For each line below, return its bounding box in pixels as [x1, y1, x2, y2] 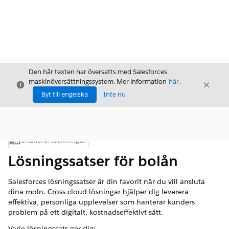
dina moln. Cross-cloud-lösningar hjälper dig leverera [8, 187, 189, 196]
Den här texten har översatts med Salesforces [29, 67, 167, 76]
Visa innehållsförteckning [48, 138, 124, 147]
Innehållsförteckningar [9, 135, 86, 145]
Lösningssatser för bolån [8, 152, 178, 170]
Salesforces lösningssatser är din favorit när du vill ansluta [8, 177, 205, 186]
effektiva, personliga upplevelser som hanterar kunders [8, 197, 195, 207]
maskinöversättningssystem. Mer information [29, 77, 168, 86]
